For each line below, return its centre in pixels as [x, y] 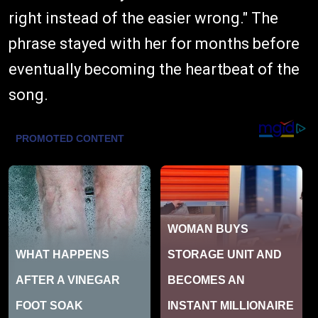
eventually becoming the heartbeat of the [154, 69]
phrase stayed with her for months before [154, 43]
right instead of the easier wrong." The [143, 18]
